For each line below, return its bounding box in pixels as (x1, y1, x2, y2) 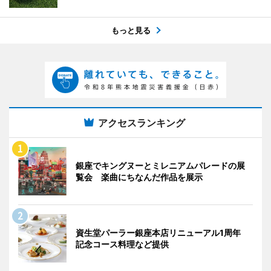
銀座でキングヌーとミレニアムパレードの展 (76, 160, 245, 171)
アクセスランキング (98, 117, 185, 129)
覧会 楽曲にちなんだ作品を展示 (76, 172, 203, 183)
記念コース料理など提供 (76, 239, 169, 250)
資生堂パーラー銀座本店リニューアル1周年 (76, 227, 249, 238)
